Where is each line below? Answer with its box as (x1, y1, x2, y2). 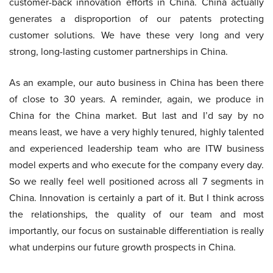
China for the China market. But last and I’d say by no (9, 108, 264, 122)
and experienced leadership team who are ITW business (9, 141, 264, 155)
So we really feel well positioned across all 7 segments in (9, 174, 264, 188)
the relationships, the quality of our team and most (9, 207, 264, 221)
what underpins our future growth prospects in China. (9, 240, 236, 254)
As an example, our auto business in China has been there (9, 76, 264, 90)
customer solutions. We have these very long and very (9, 28, 264, 42)
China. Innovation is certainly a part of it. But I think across (9, 191, 264, 205)
